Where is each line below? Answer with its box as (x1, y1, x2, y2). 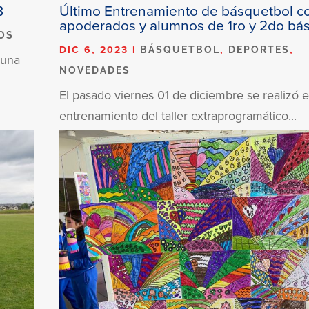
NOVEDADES (59, 64, 131, 76)
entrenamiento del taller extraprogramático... (59, 106, 297, 124)
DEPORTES (228, 43, 290, 55)
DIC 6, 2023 (59, 42, 129, 57)
